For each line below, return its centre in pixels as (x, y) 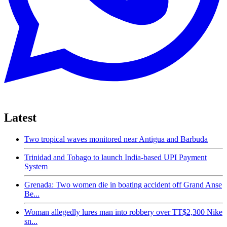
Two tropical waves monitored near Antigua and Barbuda (116, 139)
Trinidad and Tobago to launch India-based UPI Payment (116, 157)
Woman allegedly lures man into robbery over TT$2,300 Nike (123, 212)
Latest (20, 117)
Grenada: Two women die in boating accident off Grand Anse (123, 184)
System (36, 166)
